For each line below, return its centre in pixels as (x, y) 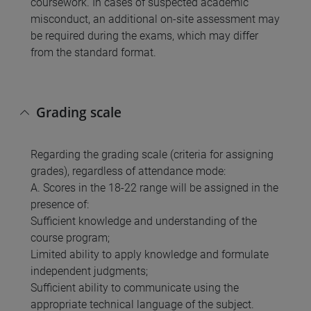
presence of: (60, 205)
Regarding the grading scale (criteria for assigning (152, 155)
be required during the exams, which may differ (144, 35)
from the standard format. (93, 52)
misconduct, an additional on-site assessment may (155, 19)
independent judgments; (89, 271)
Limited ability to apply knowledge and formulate (150, 255)
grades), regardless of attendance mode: (128, 171)
